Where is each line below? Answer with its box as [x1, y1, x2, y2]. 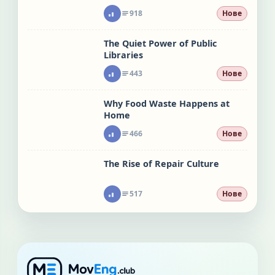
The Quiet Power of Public [104, 37, 217, 49]
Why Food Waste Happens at [104, 97, 230, 109]
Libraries [104, 48, 143, 61]
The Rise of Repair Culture [104, 157, 219, 169]
